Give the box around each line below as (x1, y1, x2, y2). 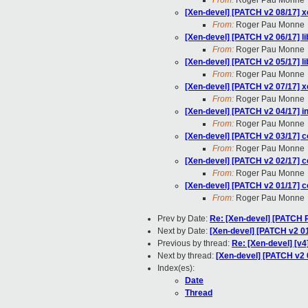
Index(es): (157, 263, 195, 274)
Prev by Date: (157, 214, 210, 224)
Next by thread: (157, 251, 216, 261)
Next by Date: (157, 226, 210, 236)
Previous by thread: (157, 239, 232, 249)
